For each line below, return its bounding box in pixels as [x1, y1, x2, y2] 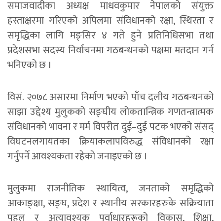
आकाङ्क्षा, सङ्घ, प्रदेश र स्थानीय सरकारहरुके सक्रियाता [7, 194, 214, 212]
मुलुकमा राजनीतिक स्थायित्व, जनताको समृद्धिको [7, 180, 214, 197]
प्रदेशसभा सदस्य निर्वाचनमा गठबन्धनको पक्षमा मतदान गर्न [7, 41, 214, 59]
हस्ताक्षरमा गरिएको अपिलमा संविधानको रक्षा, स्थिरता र [7, 12, 214, 29]
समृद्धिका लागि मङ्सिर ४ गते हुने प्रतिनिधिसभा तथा [7, 27, 214, 44]
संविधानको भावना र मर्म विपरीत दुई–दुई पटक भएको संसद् [7, 118, 214, 135]
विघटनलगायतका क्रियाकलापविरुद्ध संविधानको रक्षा [7, 133, 214, 150]
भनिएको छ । [7, 56, 52, 74]
